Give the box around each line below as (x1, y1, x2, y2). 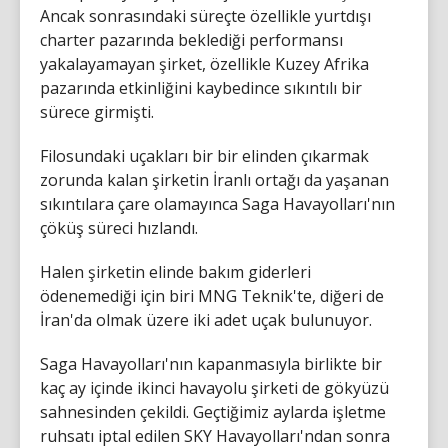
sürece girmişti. (40, 101, 154, 123)
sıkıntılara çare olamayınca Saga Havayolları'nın (40, 193, 395, 215)
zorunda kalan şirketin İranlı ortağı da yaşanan (40, 169, 389, 191)
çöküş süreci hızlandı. (40, 217, 202, 239)
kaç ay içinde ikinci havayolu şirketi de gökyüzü (40, 377, 389, 399)
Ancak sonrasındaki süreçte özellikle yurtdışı (40, 5, 371, 27)
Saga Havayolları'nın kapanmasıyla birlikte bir (40, 353, 382, 375)
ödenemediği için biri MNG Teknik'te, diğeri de (40, 285, 384, 307)
